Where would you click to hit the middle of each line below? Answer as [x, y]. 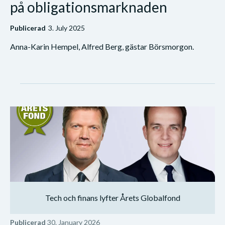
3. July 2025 [67, 28]
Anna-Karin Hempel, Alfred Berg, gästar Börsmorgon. [102, 46]
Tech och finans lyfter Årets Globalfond [113, 197]
